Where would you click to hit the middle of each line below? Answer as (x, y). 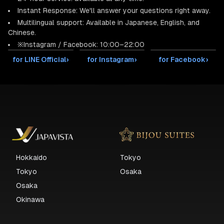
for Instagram (111, 59)
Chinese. (22, 32)
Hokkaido (31, 157)
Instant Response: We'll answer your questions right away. (114, 10)
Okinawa (30, 199)
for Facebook (182, 59)
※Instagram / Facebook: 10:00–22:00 (81, 44)
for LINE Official (39, 59)
